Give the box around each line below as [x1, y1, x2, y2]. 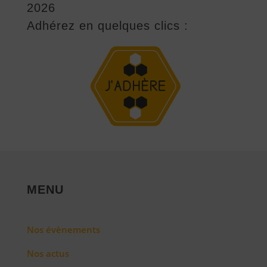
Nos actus [26, 247, 69, 259]
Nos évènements [26, 223, 100, 235]
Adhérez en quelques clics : [26, 18, 188, 32]
